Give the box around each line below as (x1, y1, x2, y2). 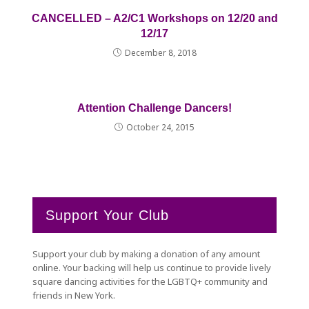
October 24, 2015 (126, 121, 195, 133)
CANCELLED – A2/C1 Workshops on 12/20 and (31, 12, 278, 24)
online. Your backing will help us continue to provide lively (32, 261, 272, 274)
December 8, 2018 (124, 47, 197, 59)
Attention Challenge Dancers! (77, 102, 232, 114)
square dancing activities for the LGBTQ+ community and (32, 275, 268, 288)
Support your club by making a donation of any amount (32, 248, 261, 260)
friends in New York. (32, 289, 116, 301)
